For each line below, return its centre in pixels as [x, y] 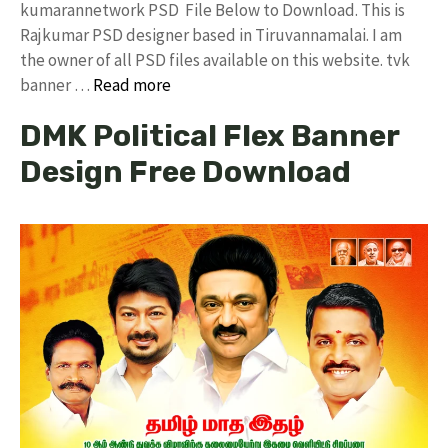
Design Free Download [185, 172]
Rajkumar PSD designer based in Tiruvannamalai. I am [211, 35]
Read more [132, 85]
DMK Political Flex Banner [209, 136]
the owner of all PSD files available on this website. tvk [215, 60]
